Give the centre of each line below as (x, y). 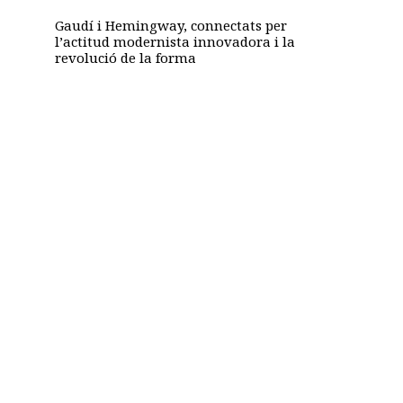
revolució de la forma (125, 58)
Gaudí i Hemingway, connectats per (170, 26)
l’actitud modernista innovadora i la (175, 42)
